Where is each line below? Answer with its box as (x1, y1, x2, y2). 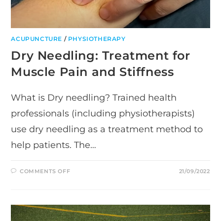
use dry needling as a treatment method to (11, 123, 203, 135)
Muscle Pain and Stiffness (11, 64, 174, 79)
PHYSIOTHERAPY (68, 35, 126, 42)
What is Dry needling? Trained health (11, 92, 177, 103)
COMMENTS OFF (20, 167, 71, 175)
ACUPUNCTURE (11, 35, 63, 42)
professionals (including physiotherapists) (11, 108, 195, 119)
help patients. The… (11, 139, 97, 150)
